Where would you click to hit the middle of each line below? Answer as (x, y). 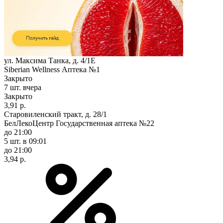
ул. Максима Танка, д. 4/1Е (50, 60)
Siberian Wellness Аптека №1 (52, 69)
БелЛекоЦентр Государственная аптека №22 (79, 123)
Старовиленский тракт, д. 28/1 (56, 114)
